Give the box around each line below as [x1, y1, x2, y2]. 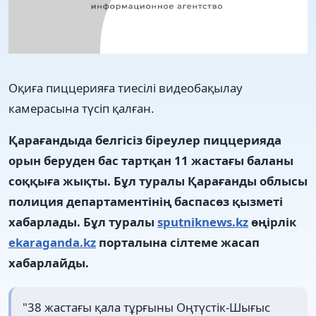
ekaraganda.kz [8, 233, 96, 250]
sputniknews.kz [157, 213, 248, 230]
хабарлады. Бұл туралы [8, 213, 157, 230]
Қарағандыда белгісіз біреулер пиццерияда [8, 131, 281, 148]
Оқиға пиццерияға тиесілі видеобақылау [8, 79, 243, 96]
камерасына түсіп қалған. [8, 99, 154, 116]
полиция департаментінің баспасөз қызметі [8, 193, 283, 209]
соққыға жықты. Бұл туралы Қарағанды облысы [8, 172, 308, 189]
